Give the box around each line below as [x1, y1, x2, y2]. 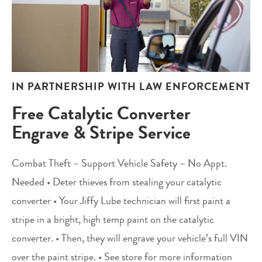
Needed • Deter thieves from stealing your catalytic [12, 174, 222, 189]
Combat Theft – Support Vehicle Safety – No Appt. [12, 155, 227, 171]
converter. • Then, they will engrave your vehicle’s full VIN [12, 230, 248, 246]
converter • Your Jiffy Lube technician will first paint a [12, 192, 230, 208]
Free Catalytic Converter [12, 99, 191, 126]
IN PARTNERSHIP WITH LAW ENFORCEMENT [12, 78, 250, 94]
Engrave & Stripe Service [12, 119, 191, 146]
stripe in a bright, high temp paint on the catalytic [12, 211, 214, 227]
